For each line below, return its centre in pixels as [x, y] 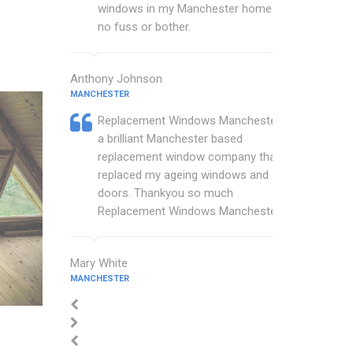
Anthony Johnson [116, 79]
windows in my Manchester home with [197, 9]
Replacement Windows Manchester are [199, 121]
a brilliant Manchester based [170, 139]
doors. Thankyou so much [165, 193]
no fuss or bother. [144, 27]
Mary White [98, 263]
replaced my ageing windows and [183, 175]
